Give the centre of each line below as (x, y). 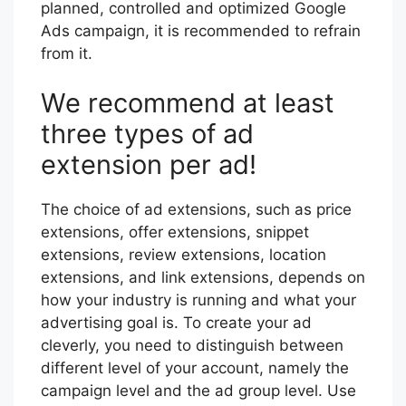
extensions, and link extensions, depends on (203, 278)
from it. (67, 53)
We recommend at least (188, 103)
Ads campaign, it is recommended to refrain (201, 30)
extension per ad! (149, 165)
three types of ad (147, 134)
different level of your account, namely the (195, 368)
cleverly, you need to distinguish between (192, 346)
